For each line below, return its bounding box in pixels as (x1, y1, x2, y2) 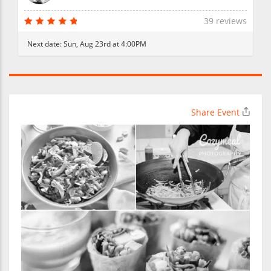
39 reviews (204, 15, 247, 27)
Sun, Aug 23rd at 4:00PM (64, 38, 146, 48)
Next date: (27, 38, 64, 48)
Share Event (191, 106, 240, 118)
